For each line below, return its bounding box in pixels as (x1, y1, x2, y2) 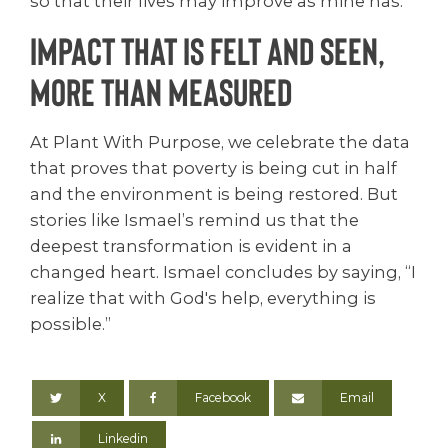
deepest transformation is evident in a (30, 235, 352, 256)
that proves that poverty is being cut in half (30, 157, 397, 178)
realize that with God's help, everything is (30, 287, 376, 308)
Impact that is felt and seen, (30, 27, 385, 74)
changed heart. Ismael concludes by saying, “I (30, 261, 416, 282)
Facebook (195, 390, 252, 405)
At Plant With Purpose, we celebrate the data (30, 131, 410, 152)
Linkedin (98, 430, 149, 446)
